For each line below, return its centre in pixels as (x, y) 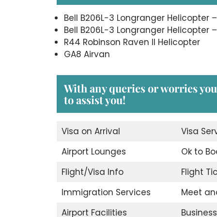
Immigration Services (106, 192)
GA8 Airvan (87, 54)
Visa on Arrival (91, 131)
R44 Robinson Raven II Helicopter (132, 42)
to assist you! (95, 100)
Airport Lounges (93, 151)
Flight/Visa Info (92, 172)
